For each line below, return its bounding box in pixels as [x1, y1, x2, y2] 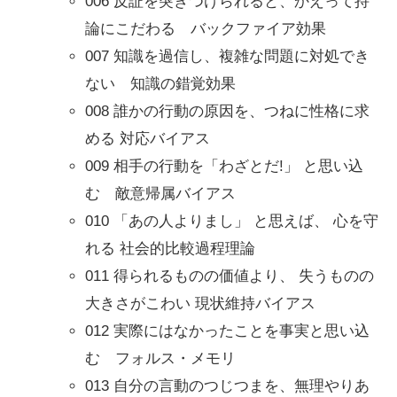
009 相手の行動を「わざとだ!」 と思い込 [85, 157, 363, 175]
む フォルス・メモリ [85, 349, 236, 367]
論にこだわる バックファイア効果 [85, 19, 326, 37]
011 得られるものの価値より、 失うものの [85, 267, 374, 284]
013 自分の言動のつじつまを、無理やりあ [85, 377, 370, 394]
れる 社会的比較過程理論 [85, 239, 255, 257]
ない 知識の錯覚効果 [85, 74, 236, 92]
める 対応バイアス [85, 129, 210, 147]
